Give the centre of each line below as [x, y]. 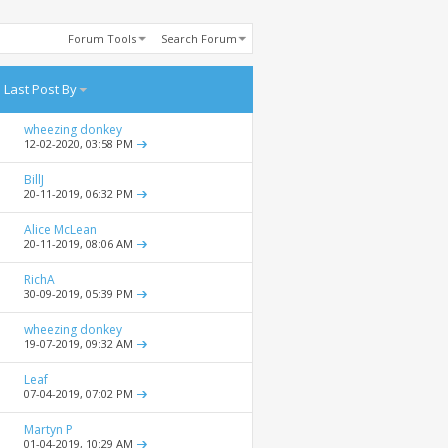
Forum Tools [101, 39]
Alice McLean [60, 230]
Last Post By [40, 89]
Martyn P [48, 430]
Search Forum [199, 39]
